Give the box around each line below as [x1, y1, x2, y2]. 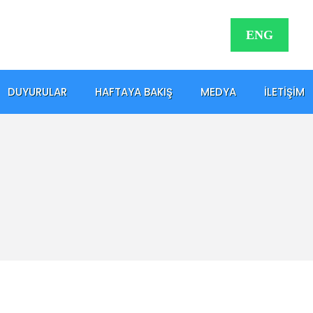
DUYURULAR [8, 84, 67, 99]
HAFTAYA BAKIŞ [95, 84, 173, 99]
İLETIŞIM [264, 84, 305, 99]
